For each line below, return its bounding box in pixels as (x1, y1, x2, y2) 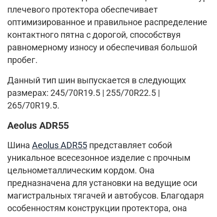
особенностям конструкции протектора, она (7, 203, 187, 213)
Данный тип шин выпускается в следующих (7, 75, 186, 85)
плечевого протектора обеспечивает (7, 4, 158, 15)
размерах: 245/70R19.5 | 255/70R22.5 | (7, 88, 160, 98)
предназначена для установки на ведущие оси (7, 178, 197, 188)
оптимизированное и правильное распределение (7, 17, 207, 27)
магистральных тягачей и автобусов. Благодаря (7, 190, 204, 201)
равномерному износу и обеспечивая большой (7, 42, 197, 52)
